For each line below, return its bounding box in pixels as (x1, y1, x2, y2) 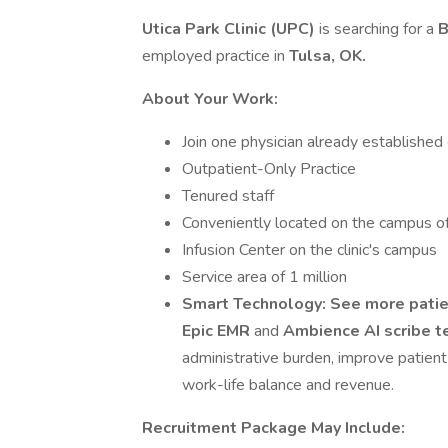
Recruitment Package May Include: (142, 417, 409, 439)
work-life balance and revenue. (182, 374, 394, 396)
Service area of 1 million (182, 266, 347, 288)
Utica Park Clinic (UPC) (142, 18, 315, 40)
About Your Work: (142, 88, 278, 110)
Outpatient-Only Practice (182, 158, 356, 180)
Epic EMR (182, 320, 254, 342)
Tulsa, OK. (289, 45, 366, 67)
